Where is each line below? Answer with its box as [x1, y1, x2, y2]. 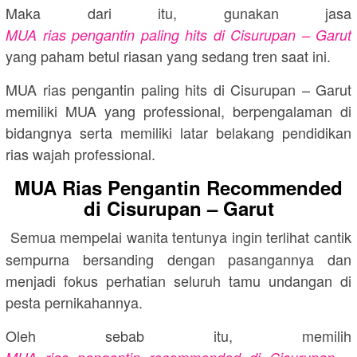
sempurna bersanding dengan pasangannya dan [6, 248, 351, 269]
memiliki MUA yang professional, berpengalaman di [6, 100, 351, 121]
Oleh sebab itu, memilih [6, 324, 351, 346]
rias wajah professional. [6, 143, 155, 164]
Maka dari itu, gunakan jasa [6, 2, 351, 23]
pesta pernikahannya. [6, 291, 143, 312]
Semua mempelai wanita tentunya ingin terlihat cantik [10, 226, 352, 247]
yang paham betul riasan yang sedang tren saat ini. [6, 45, 331, 66]
